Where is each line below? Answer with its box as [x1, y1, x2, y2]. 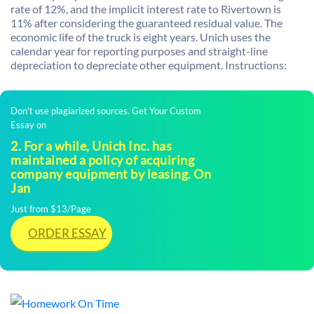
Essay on [11, 119, 46, 130]
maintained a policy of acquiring [11, 152, 194, 168]
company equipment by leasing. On [11, 166, 211, 182]
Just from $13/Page [11, 203, 91, 214]
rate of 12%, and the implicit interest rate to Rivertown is [11, 2, 281, 15]
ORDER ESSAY [28, 226, 107, 240]
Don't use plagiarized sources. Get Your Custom [11, 105, 201, 116]
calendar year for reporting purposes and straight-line [11, 44, 268, 57]
